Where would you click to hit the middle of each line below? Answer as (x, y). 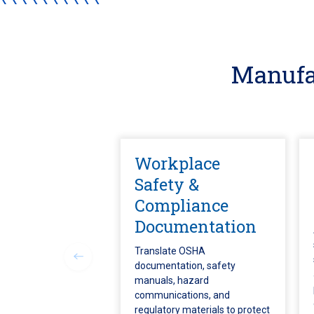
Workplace (177, 163)
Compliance (182, 205)
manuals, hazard (172, 280)
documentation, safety (185, 266)
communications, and (182, 295)
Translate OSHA (170, 251)
